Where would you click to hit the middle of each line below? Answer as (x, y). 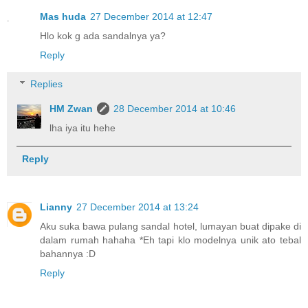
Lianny (56, 207)
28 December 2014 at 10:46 (175, 109)
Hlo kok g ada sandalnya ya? (103, 36)
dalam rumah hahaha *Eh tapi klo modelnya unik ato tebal (170, 240)
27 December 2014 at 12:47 (151, 17)
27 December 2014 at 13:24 (137, 207)
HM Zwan (71, 109)
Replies (47, 84)
